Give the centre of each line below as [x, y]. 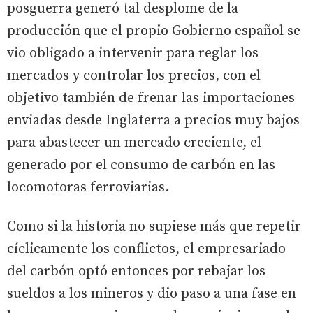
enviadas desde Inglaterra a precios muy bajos [153, 120]
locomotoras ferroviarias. [88, 187]
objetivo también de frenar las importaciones [151, 98]
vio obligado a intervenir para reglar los [133, 53]
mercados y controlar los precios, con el [134, 75]
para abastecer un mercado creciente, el [134, 143]
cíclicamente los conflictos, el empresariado [146, 249]
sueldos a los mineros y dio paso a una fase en [152, 293]
